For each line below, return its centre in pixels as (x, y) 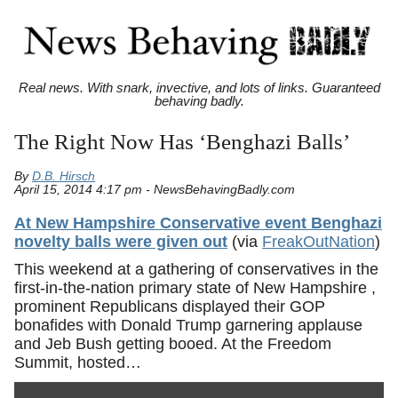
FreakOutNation (318, 241)
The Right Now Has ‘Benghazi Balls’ (182, 142)
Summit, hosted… (78, 363)
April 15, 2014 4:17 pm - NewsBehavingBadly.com (155, 190)
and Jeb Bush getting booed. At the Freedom (173, 344)
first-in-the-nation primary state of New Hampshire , (195, 288)
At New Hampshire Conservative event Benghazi (198, 223)
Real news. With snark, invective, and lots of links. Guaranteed (199, 88)
